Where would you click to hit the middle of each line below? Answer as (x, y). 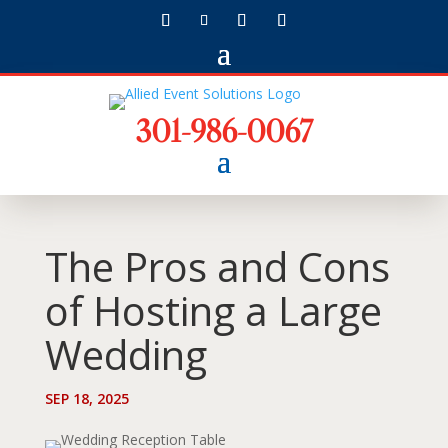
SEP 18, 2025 (86, 398)
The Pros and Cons (217, 266)
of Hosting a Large (213, 310)
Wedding (125, 354)
